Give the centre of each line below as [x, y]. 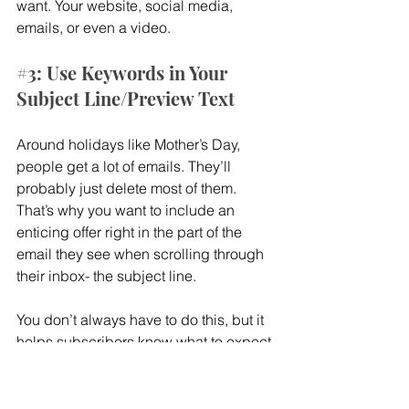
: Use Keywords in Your [134, 72]
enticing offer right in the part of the [131, 231]
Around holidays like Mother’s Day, [130, 144]
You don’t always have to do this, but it [142, 319]
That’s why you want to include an [127, 210]
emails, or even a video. [94, 27]
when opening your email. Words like [139, 363]
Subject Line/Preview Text [126, 98]
